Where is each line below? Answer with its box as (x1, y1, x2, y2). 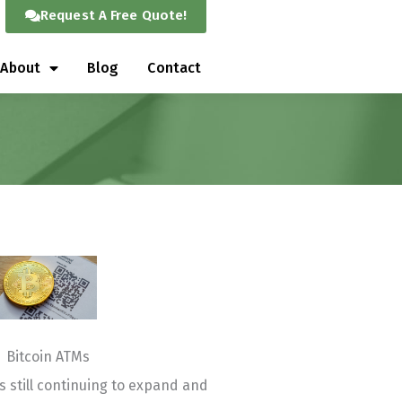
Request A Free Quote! (40, 7, 188, 23)
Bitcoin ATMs (6, 347, 91, 365)
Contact (147, 59, 202, 76)
